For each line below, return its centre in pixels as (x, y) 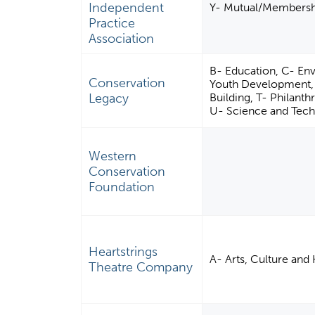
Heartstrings (123, 252)
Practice (112, 24)
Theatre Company (141, 268)
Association (122, 39)
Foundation (122, 187)
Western (113, 156)
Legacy (109, 99)
